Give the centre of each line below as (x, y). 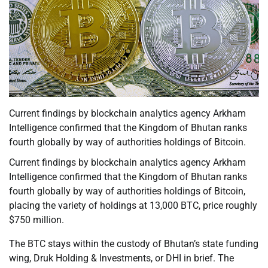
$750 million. (36, 220)
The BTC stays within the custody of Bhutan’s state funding (134, 244)
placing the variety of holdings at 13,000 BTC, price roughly (133, 206)
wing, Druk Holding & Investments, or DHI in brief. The (121, 258)
